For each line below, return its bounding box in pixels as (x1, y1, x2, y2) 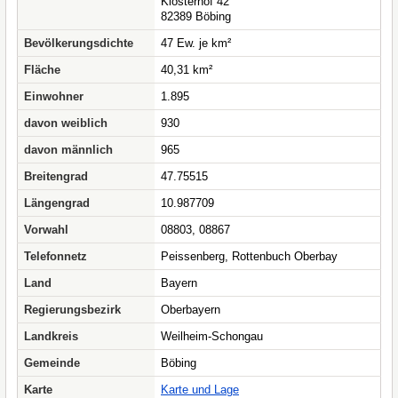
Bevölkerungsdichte (24, 36, 133, 50)
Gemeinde (24, 356, 80, 370)
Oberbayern (161, 303, 220, 316)
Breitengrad (24, 170, 88, 183)
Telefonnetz (24, 250, 87, 263)
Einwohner (24, 90, 84, 103)
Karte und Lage (161, 383, 239, 396)
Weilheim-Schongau (161, 330, 263, 343)
